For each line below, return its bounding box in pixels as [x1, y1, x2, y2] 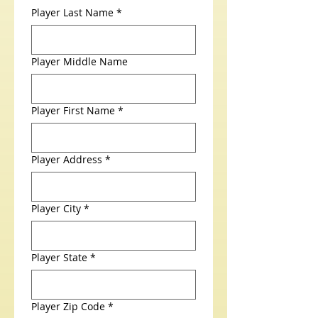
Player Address [31, 153, 102, 166]
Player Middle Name [31, 55, 128, 68]
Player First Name [31, 104, 115, 117]
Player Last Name [31, 6, 114, 19]
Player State [31, 251, 87, 264]
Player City [31, 202, 81, 215]
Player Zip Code [31, 300, 105, 313]
